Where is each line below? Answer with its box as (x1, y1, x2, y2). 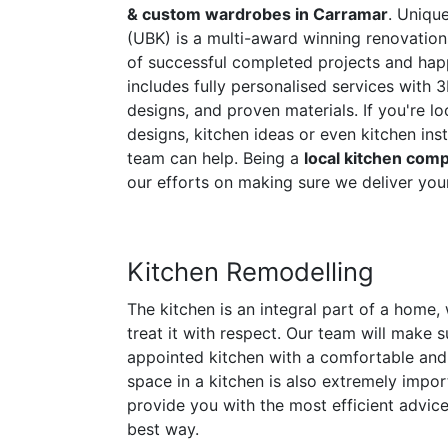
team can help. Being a (127, 148, 304, 168)
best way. (127, 419, 199, 439)
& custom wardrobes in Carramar (127, 4, 388, 24)
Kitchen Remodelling (127, 256, 374, 287)
